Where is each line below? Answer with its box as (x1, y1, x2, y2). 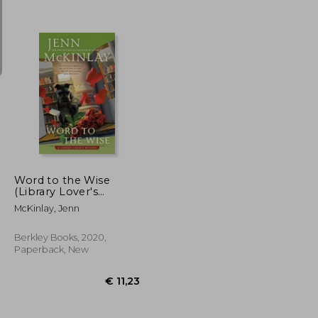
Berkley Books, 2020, (14, 231, 107, 243)
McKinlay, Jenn (14, 202, 80, 214)
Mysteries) (14, 196, 70, 209)
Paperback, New (14, 243, 89, 255)
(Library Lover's (14, 185, 99, 198)
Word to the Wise (14, 173, 111, 187)
